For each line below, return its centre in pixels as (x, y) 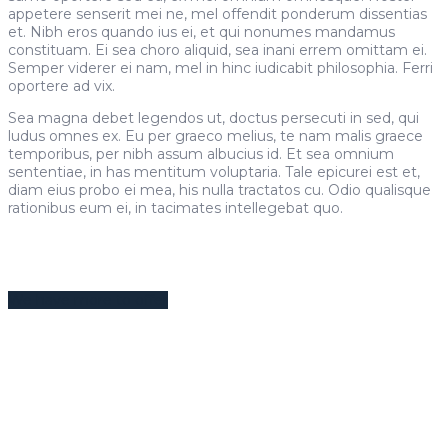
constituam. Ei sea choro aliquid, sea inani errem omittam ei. (217, 50)
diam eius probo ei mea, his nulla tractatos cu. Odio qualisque (219, 190)
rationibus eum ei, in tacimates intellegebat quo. (175, 208)
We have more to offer (88, 300)
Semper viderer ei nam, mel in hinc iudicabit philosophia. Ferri (220, 68)
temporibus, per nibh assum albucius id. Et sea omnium (201, 154)
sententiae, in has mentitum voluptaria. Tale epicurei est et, (214, 172)
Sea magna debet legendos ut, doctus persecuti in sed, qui (213, 118)
